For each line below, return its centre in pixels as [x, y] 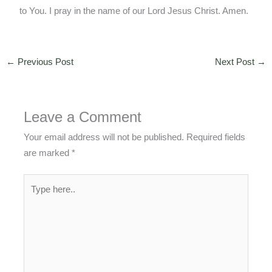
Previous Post [44, 62]
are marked [48, 153]
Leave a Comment [83, 117]
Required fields [216, 137]
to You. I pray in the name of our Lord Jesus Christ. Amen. [134, 11]
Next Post [236, 62]
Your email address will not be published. [104, 137]
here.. [35, 197]
